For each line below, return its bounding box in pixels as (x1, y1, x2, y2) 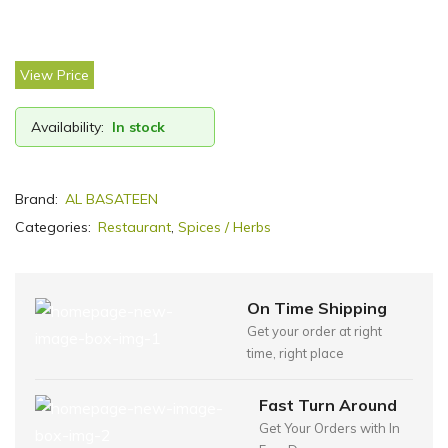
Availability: (31, 117, 104, 136)
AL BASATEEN (65, 189, 158, 208)
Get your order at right (246, 322, 382, 339)
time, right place (246, 344, 344, 361)
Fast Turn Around (258, 394, 397, 415)
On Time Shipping (246, 297, 387, 318)
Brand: (15, 189, 62, 208)
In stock (112, 117, 165, 136)
